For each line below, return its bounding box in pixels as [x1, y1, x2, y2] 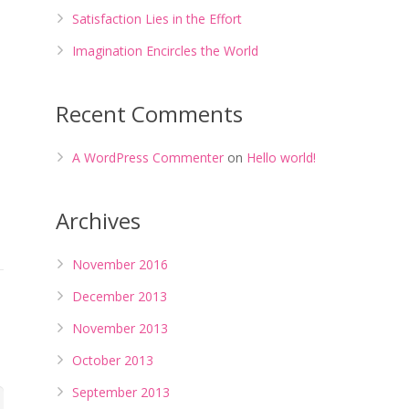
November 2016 [72, 256, 168, 273]
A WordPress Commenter [72, 149, 224, 166]
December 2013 [72, 288, 167, 305]
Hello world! [246, 149, 316, 166]
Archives [56, 205, 141, 236]
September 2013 [72, 383, 170, 401]
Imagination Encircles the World [72, 42, 258, 59]
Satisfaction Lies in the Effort [72, 10, 242, 27]
